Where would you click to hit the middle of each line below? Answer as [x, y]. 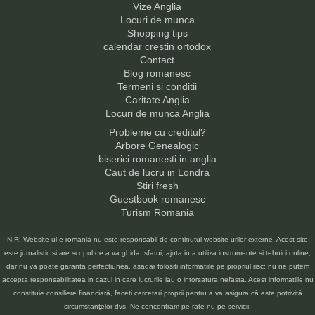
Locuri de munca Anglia [157, 114]
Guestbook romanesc [157, 199]
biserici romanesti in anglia [157, 159]
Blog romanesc [157, 73]
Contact [157, 60]
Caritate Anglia [157, 100]
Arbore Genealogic [157, 146]
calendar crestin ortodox [157, 47]
